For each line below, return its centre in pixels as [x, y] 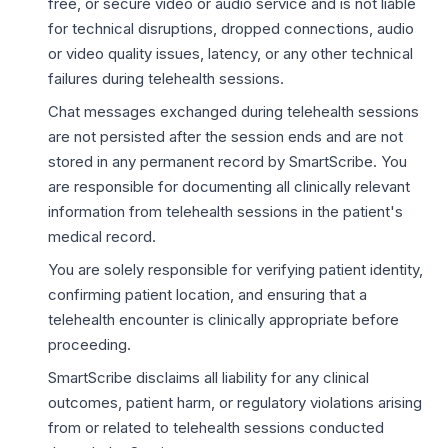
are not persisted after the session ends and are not [225, 136]
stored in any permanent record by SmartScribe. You [227, 161]
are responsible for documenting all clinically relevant [229, 186]
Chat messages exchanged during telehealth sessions [233, 111]
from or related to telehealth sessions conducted [216, 427]
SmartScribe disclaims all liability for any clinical [208, 377]
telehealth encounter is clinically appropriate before [223, 319]
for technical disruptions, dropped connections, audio [231, 28]
